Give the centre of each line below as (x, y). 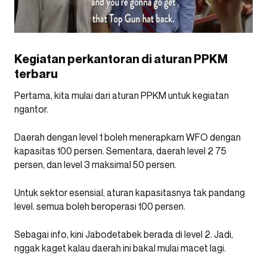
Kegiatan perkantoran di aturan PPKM (121, 59)
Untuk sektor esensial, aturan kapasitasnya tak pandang (130, 193)
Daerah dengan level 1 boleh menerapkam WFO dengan (128, 137)
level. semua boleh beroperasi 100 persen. (100, 206)
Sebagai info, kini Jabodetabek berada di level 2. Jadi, (124, 234)
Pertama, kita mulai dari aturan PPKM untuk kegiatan (122, 95)
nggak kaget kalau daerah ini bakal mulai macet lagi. (120, 248)
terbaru (36, 74)
